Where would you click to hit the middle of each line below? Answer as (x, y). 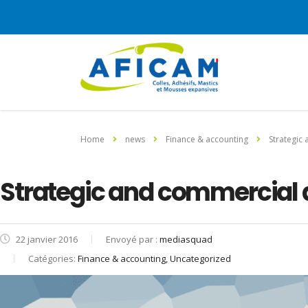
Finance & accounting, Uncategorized (154, 258)
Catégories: (53, 258)
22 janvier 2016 (46, 239)
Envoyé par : (133, 239)
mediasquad (186, 239)
